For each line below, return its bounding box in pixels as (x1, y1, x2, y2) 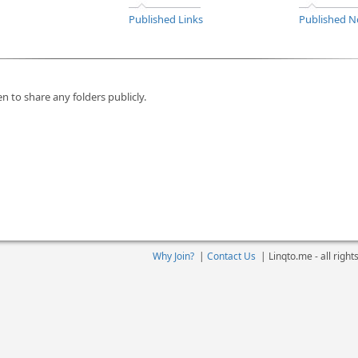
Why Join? (153, 249, 194, 263)
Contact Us (207, 249, 256, 263)
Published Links (129, 12, 203, 26)
